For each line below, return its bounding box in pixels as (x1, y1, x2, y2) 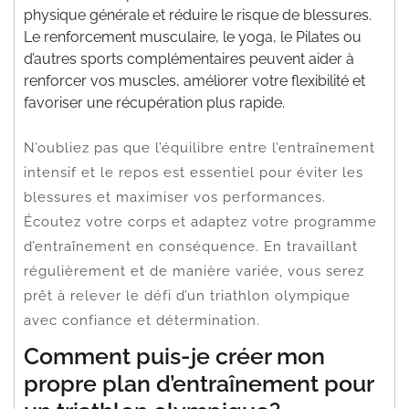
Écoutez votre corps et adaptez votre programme (24, 213, 377, 230)
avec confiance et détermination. (24, 311, 260, 329)
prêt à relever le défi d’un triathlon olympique (24, 287, 351, 304)
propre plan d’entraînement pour (24, 369, 373, 397)
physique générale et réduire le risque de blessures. (24, 5, 372, 24)
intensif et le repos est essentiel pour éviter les (24, 163, 363, 181)
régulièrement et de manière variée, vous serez (24, 262, 364, 279)
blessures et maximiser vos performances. (24, 188, 326, 205)
